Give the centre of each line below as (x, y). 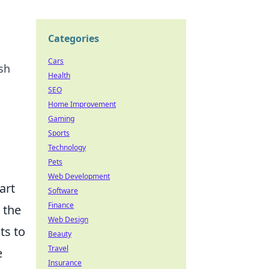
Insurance (65, 263)
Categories (74, 38)
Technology (67, 147)
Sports (59, 133)
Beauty (60, 234)
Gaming (61, 119)
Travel (58, 248)
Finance (61, 205)
